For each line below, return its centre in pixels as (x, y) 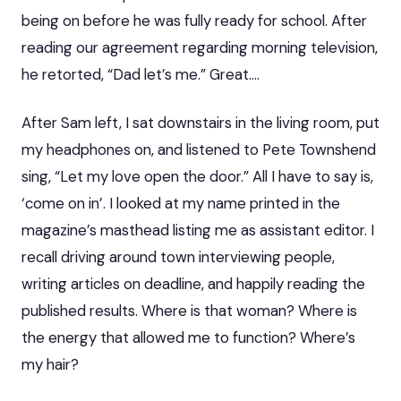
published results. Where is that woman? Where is (189, 310)
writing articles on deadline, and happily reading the (193, 283)
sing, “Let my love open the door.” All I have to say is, (197, 176)
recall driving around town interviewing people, (178, 256)
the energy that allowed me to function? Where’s (188, 337)
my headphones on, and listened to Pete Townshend (199, 149)
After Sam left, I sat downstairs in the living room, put (200, 122)
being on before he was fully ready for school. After (194, 20)
